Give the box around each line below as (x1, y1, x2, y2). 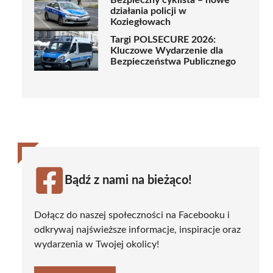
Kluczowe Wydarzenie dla (110, 46, 223, 56)
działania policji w (110, 6, 186, 16)
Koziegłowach (110, 17, 171, 27)
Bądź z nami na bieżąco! (65, 174, 192, 186)
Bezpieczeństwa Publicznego (110, 57, 236, 67)
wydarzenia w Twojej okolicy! (34, 239, 159, 249)
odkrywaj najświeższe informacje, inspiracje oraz (34, 224, 241, 235)
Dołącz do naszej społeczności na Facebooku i (34, 210, 230, 220)
